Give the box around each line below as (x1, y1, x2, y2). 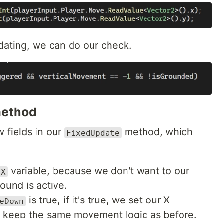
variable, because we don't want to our (8, 165, 189, 177)
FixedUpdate (66, 128, 120, 138)
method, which (122, 126, 193, 138)
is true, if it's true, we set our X (26, 194, 170, 206)
